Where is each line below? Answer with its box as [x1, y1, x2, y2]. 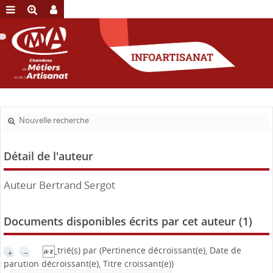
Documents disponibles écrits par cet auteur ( [4, 214, 243, 229]
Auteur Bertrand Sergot [4, 178, 115, 193]
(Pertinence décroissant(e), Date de [99, 244, 241, 257]
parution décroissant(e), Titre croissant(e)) [4, 257, 174, 269]
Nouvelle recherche [19, 115, 89, 126]
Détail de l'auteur [4, 149, 93, 164]
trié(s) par [57, 244, 99, 257]
